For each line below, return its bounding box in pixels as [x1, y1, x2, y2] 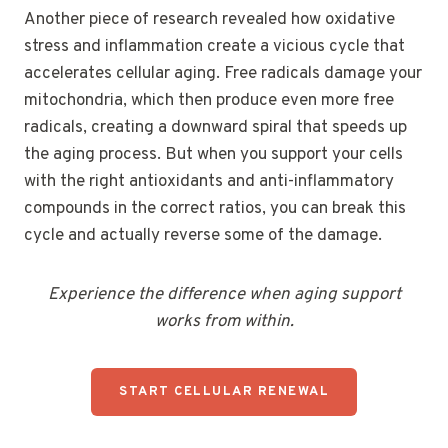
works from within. [154, 310, 294, 333]
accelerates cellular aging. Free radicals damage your [24, 62, 422, 85]
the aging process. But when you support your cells [24, 143, 403, 166]
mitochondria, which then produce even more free [24, 89, 394, 112]
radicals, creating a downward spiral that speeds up [24, 116, 407, 139]
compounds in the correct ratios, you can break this [24, 197, 406, 220]
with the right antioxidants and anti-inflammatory [24, 170, 394, 193]
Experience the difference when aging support [47, 283, 401, 306]
